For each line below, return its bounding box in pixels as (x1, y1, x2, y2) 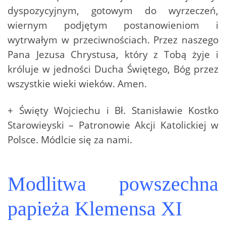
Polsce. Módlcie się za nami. (8, 133, 132, 147)
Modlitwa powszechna (8, 173, 218, 195)
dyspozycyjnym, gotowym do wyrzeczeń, (8, 4, 218, 18)
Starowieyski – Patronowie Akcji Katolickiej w (8, 118, 218, 132)
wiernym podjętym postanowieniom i (8, 18, 218, 32)
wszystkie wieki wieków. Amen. (8, 77, 147, 91)
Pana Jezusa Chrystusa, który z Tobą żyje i (8, 47, 218, 62)
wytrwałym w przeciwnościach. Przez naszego (8, 33, 218, 47)
